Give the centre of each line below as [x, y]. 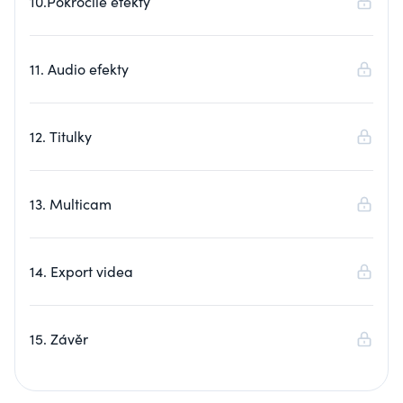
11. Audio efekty [79, 69]
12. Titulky [61, 136]
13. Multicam [71, 204]
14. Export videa [81, 271]
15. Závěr [59, 339]
